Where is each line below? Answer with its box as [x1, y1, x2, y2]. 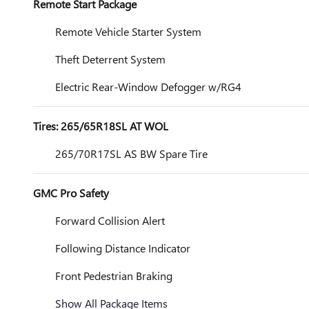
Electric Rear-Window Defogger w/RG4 [55, 79, 241, 94]
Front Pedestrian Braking [55, 268, 172, 283]
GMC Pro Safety [33, 186, 109, 200]
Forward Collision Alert [55, 213, 165, 228]
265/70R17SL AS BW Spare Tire [55, 146, 208, 161]
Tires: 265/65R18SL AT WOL [33, 119, 168, 133]
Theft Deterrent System [55, 52, 166, 66]
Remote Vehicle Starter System [55, 24, 201, 39]
